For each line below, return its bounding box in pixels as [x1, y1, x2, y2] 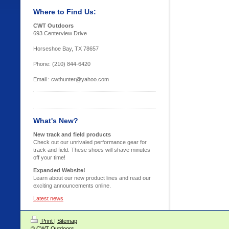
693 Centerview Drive [33, 30, 87, 36]
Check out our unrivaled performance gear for [33, 139, 147, 145]
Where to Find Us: [33, 8, 96, 16]
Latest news [33, 195, 63, 201]
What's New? [33, 117, 78, 125]
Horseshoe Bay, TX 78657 [33, 45, 99, 52]
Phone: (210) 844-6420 [33, 61, 90, 67]
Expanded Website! [33, 167, 85, 173]
